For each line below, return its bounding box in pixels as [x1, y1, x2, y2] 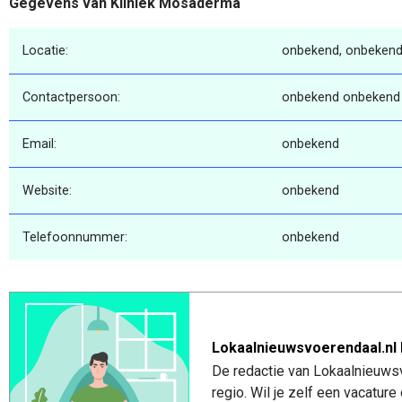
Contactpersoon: [22, 89, 120, 105]
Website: [22, 182, 72, 198]
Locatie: [22, 42, 68, 58]
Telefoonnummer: [22, 229, 127, 245]
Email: [22, 135, 57, 152]
